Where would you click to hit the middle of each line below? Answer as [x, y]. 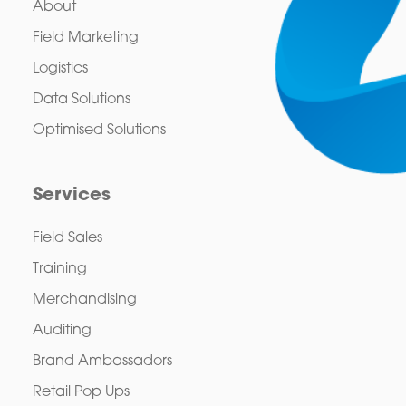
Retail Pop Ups [81, 392]
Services [71, 195]
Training [59, 269]
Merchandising [84, 300]
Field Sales [67, 238]
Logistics [60, 68]
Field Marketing [85, 38]
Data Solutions [81, 99]
